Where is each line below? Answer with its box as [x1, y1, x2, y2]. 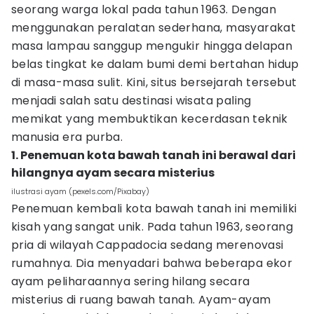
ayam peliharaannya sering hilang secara [11, 273, 250, 289]
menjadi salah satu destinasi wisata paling [11, 93, 252, 109]
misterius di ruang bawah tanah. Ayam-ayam [11, 292, 271, 308]
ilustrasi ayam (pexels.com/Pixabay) [11, 186, 149, 197]
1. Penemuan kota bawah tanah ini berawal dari [11, 147, 296, 163]
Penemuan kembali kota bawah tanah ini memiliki [11, 200, 297, 217]
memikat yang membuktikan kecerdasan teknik [11, 111, 288, 127]
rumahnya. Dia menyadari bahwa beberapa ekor [11, 255, 293, 271]
